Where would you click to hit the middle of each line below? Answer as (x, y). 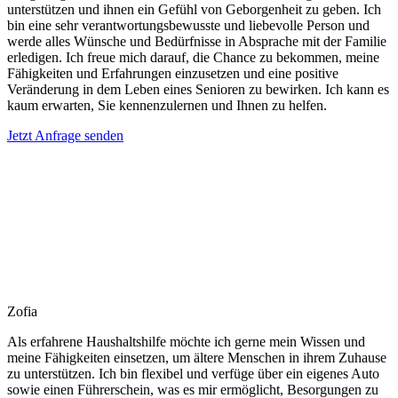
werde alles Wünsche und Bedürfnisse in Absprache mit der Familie (197, 41)
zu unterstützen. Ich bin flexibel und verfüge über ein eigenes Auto (193, 373)
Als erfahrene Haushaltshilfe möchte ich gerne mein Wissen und (186, 341)
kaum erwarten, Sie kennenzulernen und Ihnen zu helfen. (167, 105)
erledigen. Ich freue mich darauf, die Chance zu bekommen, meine (193, 57)
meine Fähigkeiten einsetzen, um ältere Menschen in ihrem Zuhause (197, 357)
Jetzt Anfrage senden (65, 135)
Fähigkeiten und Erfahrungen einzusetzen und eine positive (173, 73)
